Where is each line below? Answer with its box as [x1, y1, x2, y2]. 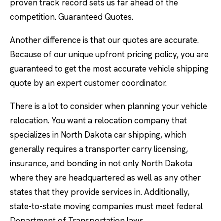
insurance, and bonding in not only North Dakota [10, 158, 192, 169]
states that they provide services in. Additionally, [10, 186, 189, 197]
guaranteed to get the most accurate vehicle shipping [10, 63, 209, 74]
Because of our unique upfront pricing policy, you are [10, 49, 209, 60]
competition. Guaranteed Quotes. [10, 11, 133, 22]
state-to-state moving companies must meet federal [10, 201, 203, 212]
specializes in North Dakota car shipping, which [10, 129, 186, 140]
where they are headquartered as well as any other [10, 172, 201, 183]
